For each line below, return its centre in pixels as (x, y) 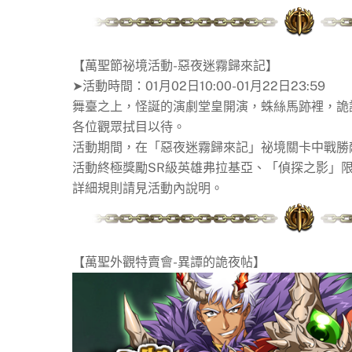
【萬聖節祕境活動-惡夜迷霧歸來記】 (175, 65)
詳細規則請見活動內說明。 (148, 188)
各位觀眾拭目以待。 (129, 126)
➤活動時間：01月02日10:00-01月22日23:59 (199, 86)
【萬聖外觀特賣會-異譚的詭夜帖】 (169, 262)
